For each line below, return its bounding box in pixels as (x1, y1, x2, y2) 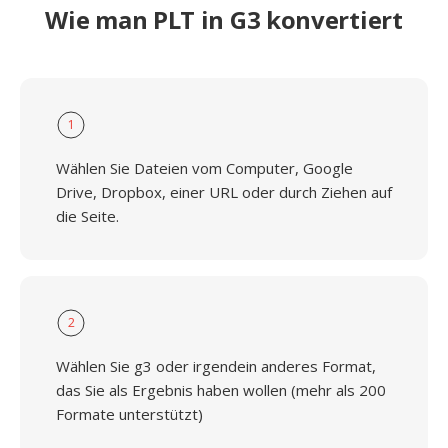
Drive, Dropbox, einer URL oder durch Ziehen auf (56, 182, 392, 202)
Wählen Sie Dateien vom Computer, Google (56, 158, 353, 178)
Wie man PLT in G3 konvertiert (45, 3, 403, 36)
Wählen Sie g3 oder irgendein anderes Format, (56, 356, 376, 376)
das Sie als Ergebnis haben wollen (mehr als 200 (56, 380, 386, 400)
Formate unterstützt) (56, 404, 203, 424)
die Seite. (56, 206, 119, 226)
